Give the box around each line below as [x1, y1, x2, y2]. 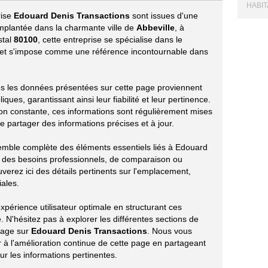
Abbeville [136, 23, 175, 32]
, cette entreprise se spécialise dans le [38, 35, 182, 44]
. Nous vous [147, 226, 192, 236]
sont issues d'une [130, 11, 198, 20]
